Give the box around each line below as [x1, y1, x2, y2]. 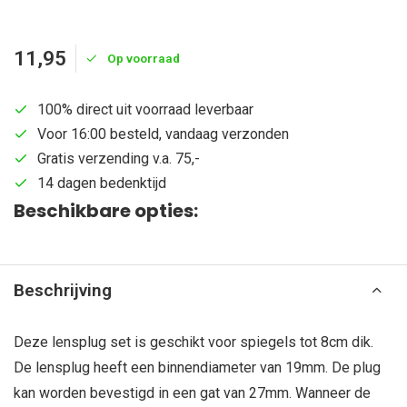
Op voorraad [107, 51, 180, 65]
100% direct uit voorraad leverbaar [37, 101, 253, 118]
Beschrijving [14, 280, 112, 301]
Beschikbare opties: [14, 198, 198, 223]
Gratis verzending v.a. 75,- [37, 150, 200, 167]
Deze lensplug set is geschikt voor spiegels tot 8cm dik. [14, 333, 373, 351]
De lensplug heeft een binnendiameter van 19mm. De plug [14, 359, 381, 376]
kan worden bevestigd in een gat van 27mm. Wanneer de [14, 384, 371, 402]
